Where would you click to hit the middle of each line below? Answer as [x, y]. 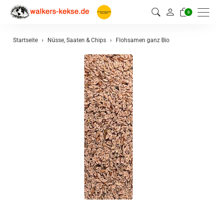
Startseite [25, 40]
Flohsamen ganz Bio [143, 40]
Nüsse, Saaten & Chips [77, 40]
